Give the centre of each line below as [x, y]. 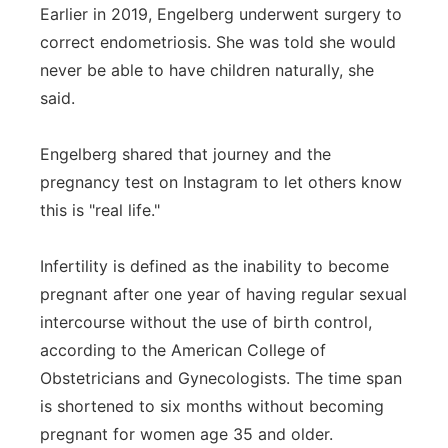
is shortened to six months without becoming [212, 406]
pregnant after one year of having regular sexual [223, 294]
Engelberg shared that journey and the [185, 154]
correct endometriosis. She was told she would [218, 42]
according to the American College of [183, 350]
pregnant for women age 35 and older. [186, 434]
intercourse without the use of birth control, [206, 322]
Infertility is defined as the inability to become [214, 266]
